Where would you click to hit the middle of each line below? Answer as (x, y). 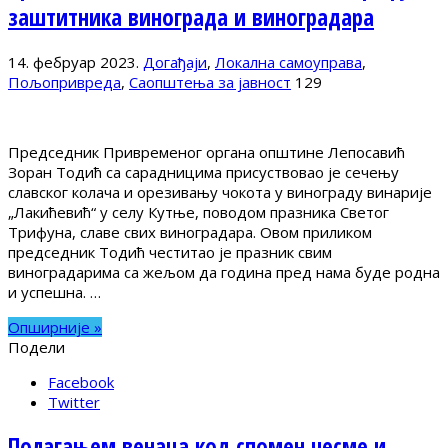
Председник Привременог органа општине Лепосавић (206, 151)
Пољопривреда (64, 81)
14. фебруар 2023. (73, 61)
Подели (36, 346)
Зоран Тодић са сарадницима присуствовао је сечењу (203, 171)
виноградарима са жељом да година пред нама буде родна (224, 271)
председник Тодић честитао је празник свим (170, 251)
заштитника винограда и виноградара (191, 18)
